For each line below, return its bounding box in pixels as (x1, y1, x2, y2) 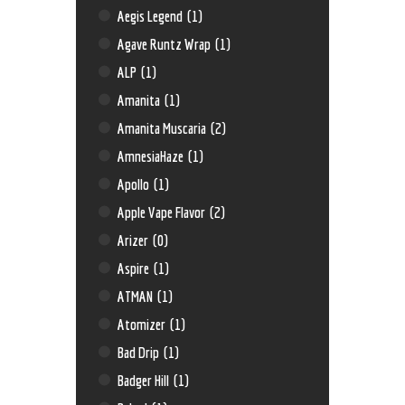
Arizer (118, 231, 152, 249)
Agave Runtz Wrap (118, 34, 214, 52)
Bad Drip (118, 343, 163, 361)
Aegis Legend (118, 6, 186, 24)
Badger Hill (118, 371, 173, 389)
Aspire (118, 259, 153, 277)
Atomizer (118, 315, 169, 333)
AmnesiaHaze (118, 146, 187, 165)
